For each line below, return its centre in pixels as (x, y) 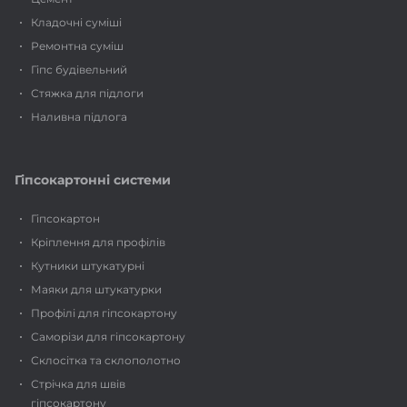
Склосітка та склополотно (106, 360)
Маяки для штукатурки (96, 289)
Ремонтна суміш (77, 46)
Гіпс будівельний (79, 69)
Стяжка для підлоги (87, 93)
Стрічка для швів (78, 384)
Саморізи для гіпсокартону (108, 337)
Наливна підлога (79, 117)
